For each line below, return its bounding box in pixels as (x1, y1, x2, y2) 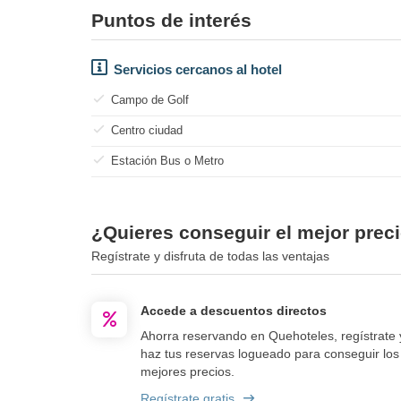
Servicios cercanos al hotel (114, 61, 282, 77)
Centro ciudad (111, 123, 183, 137)
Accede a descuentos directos (141, 303, 327, 318)
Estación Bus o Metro (111, 153, 224, 167)
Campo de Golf (111, 92, 189, 107)
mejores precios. (141, 363, 235, 379)
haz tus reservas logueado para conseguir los (141, 346, 399, 361)
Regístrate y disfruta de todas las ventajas (91, 248, 329, 263)
